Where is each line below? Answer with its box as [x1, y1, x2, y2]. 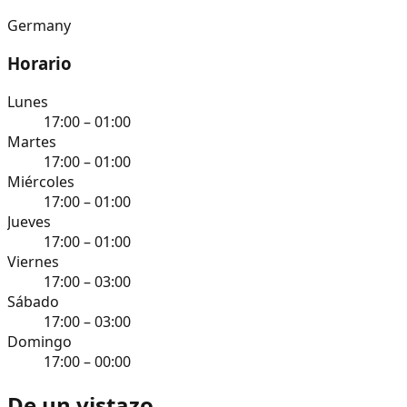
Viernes [7, 252, 59, 273]
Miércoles [7, 172, 74, 193]
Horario [7, 52, 72, 75]
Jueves [7, 212, 51, 233]
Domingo [7, 332, 72, 352]
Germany [7, 15, 71, 35]
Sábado [7, 292, 59, 313]
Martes [7, 132, 56, 153]
